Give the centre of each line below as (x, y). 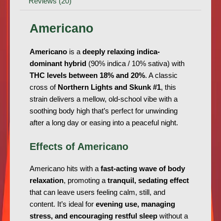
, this (168, 88)
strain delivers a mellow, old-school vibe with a (104, 99)
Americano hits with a (65, 169)
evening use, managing (135, 204)
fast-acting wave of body (143, 169)
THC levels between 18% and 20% (87, 76)
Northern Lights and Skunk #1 (109, 88)
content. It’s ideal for (63, 204)
